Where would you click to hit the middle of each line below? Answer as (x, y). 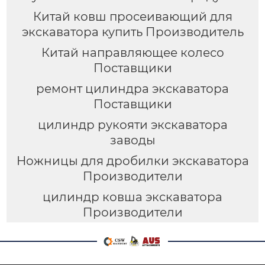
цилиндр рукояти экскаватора (132, 125)
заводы (132, 140)
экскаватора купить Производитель (132, 32)
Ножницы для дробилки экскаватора (132, 161)
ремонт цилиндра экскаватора (132, 88)
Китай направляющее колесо (132, 52)
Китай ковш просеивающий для (132, 16)
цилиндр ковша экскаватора (132, 197)
